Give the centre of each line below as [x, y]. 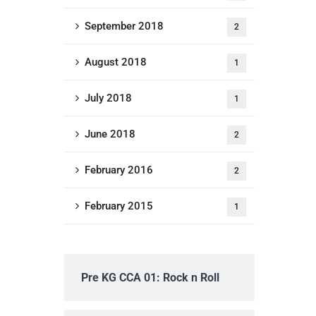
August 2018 [116, 62]
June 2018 [110, 134]
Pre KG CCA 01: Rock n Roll [150, 278]
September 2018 [124, 26]
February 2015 [119, 206]
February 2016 [119, 170]
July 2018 [108, 98]
